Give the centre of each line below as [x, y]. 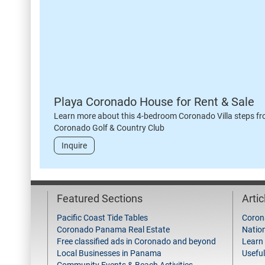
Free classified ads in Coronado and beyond [136, 241]
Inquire [74, 146]
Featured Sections [100, 198]
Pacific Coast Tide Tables [102, 218]
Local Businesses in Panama [109, 253]
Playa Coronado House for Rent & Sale [154, 102]
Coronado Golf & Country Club [109, 128]
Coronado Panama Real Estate [113, 230]
